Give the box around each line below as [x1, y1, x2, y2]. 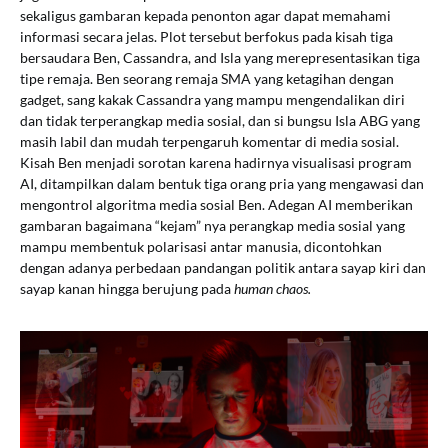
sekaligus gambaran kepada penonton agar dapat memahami [20, 7, 391, 25]
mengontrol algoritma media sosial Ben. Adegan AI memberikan [20, 196, 413, 214]
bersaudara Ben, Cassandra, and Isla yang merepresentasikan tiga [20, 49, 420, 67]
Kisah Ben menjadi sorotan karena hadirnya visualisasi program [20, 154, 412, 172]
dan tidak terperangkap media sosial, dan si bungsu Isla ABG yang [20, 112, 420, 130]
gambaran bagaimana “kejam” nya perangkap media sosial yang [20, 217, 405, 235]
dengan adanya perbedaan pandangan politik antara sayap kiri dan [20, 259, 426, 277]
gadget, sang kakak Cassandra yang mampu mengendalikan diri [20, 91, 405, 109]
